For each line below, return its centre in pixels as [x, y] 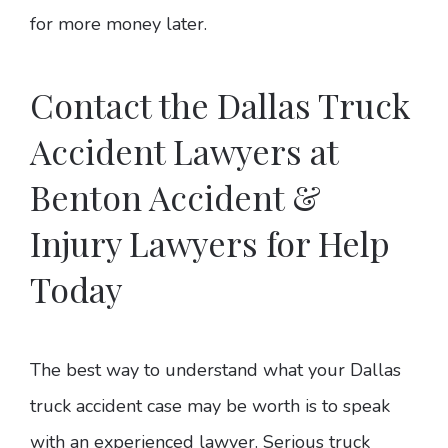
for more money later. [118, 24]
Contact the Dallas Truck [220, 105]
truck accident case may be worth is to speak [210, 406]
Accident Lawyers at [184, 151]
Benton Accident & [175, 197]
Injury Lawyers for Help [210, 243]
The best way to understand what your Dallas [215, 370]
